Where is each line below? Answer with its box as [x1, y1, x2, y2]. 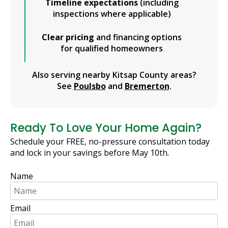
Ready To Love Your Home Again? [10, 119, 202, 136]
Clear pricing [42, 31, 95, 43]
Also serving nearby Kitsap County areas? [32, 69, 196, 80]
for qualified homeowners [61, 42, 163, 54]
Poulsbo [73, 80, 106, 92]
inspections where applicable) [52, 8, 171, 19]
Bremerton [124, 80, 169, 92]
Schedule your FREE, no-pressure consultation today [10, 136, 210, 148]
